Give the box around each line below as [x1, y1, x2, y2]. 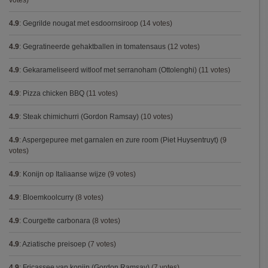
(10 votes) [139, 112, 173, 121]
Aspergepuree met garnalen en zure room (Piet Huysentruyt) [22, 136, 218, 144]
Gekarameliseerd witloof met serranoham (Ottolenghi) [23, 66, 197, 74]
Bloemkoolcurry [23, 193, 74, 202]
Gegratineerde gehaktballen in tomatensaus [23, 42, 166, 51]
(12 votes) [166, 42, 200, 51]
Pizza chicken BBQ [23, 89, 84, 98]
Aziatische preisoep [22, 240, 86, 248]
